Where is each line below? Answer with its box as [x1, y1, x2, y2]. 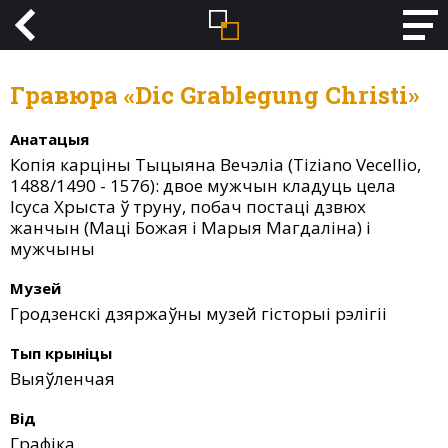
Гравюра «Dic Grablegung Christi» [25, 79, 419, 111]
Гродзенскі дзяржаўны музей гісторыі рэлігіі [10, 302, 387, 325]
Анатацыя [10, 129, 89, 149]
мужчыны [10, 237, 95, 260]
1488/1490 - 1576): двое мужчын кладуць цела [10, 174, 396, 197]
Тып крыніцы [10, 343, 112, 363]
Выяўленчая [10, 367, 115, 390]
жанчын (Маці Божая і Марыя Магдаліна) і [10, 216, 371, 239]
